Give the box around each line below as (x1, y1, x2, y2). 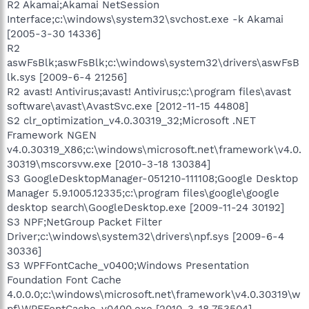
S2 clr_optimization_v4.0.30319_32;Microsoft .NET (7, 114, 256, 127)
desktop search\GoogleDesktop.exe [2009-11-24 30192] (7, 201, 284, 214)
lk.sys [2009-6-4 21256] (7, 70, 127, 83)
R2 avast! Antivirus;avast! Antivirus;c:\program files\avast (7, 85, 291, 98)
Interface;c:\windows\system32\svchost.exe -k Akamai (7, 12, 283, 26)
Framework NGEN (7, 128, 97, 141)
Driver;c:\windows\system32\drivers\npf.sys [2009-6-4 (7, 230, 284, 243)
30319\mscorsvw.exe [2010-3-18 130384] (7, 157, 210, 170)
